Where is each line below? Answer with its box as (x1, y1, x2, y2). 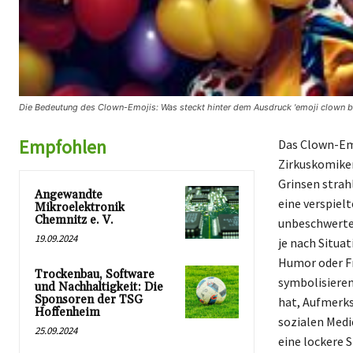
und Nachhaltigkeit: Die (35, 279, 163, 295)
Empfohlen (19, 134, 106, 159)
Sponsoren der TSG (35, 292, 143, 307)
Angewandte (35, 187, 102, 203)
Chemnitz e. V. (35, 212, 113, 228)
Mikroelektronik (35, 199, 124, 215)
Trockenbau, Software (35, 266, 154, 282)
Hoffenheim (35, 304, 100, 320)
